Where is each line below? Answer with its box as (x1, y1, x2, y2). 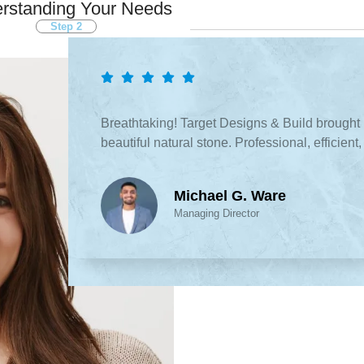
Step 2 (50, 20, 82, 33)
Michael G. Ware (174, 187, 286, 204)
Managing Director (174, 206, 259, 219)
